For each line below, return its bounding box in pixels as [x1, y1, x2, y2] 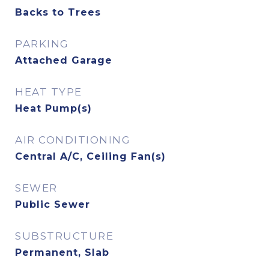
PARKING [15, 38, 69, 50]
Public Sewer [15, 199, 90, 210]
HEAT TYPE [15, 86, 82, 98]
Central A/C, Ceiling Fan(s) [15, 151, 166, 162]
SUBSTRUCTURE [15, 230, 113, 242]
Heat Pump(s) [15, 103, 92, 114]
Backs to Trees [15, 7, 101, 18]
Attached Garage [15, 55, 112, 66]
